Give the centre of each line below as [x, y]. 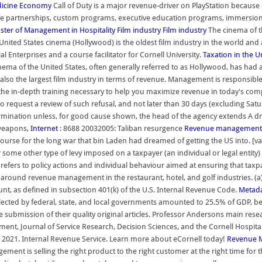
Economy [35, 6]
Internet [44, 128]
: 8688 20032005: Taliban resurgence [121, 128]
